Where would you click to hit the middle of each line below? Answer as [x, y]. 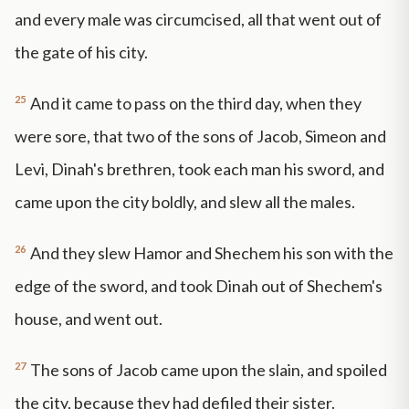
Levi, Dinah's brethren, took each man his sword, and [199, 169]
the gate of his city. [81, 52]
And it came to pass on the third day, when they [196, 104]
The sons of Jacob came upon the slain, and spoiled [209, 369]
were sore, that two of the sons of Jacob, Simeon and [200, 136]
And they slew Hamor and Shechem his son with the [212, 252]
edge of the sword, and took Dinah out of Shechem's [199, 285]
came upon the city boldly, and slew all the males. [185, 202]
